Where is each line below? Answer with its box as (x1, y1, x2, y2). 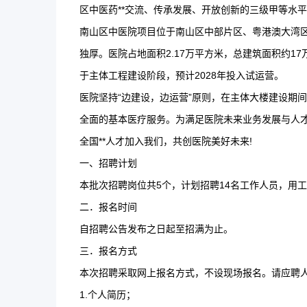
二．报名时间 (79, 201, 137, 212)
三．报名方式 (79, 245, 137, 256)
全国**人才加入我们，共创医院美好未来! (79, 136, 252, 147)
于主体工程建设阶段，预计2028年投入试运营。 (79, 70, 284, 81)
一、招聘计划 (79, 158, 137, 169)
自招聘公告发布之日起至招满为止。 (79, 223, 233, 234)
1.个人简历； (79, 289, 136, 300)
